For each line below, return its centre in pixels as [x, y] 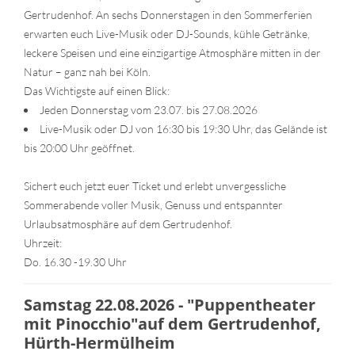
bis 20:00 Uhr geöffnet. [79, 147]
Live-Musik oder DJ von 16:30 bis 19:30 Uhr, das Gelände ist [183, 128]
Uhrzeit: [43, 242]
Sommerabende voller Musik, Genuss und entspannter [153, 204]
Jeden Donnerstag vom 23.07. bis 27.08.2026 [149, 109]
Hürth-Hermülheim [99, 342]
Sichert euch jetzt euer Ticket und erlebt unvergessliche [155, 185]
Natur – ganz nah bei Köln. [87, 71]
